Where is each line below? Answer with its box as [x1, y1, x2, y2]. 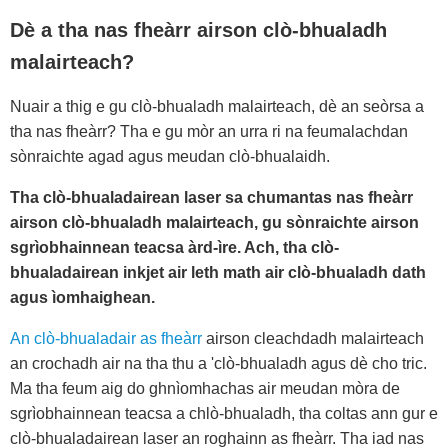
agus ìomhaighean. [10, 289, 155, 307]
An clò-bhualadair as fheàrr [10, 330, 202, 348]
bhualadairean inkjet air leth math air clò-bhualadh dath [10, 264, 426, 282]
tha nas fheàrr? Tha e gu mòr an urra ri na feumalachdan [10, 123, 408, 141]
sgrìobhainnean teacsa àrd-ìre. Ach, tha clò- [10, 239, 339, 257]
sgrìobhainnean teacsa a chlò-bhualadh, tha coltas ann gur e [10, 405, 438, 423]
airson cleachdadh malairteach [202, 330, 424, 348]
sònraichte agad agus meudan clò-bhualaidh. [10, 148, 330, 166]
